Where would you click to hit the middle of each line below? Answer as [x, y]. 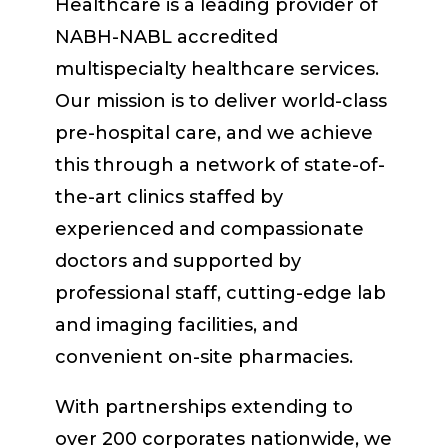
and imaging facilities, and [176, 324]
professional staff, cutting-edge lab [220, 292]
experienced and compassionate [209, 228]
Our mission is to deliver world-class [220, 100]
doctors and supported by [177, 260]
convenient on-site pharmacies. [203, 356]
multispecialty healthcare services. [216, 68]
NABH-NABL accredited [166, 36]
